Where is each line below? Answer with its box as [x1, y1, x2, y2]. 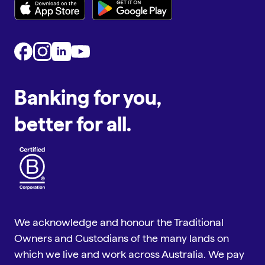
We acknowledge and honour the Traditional [14, 216, 224, 228]
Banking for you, [14, 86, 161, 108]
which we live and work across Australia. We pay [14, 248, 244, 260]
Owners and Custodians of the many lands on [14, 232, 229, 244]
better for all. [14, 112, 131, 135]
